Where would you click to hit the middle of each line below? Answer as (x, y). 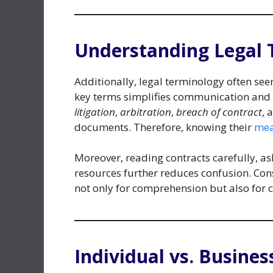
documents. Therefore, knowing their (164, 127)
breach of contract (219, 112)
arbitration (146, 112)
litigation (95, 112)
